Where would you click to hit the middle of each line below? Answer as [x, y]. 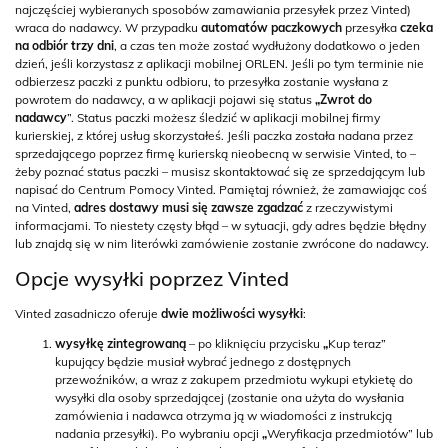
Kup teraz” [357, 343]
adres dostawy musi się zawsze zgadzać [188, 207]
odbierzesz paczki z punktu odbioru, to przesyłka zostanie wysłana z [201, 81]
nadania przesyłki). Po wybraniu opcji [158, 433]
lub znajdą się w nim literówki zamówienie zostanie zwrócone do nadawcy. [222, 243]
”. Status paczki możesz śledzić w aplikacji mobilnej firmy [223, 117]
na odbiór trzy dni [64, 45]
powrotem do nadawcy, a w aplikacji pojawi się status [165, 99]
